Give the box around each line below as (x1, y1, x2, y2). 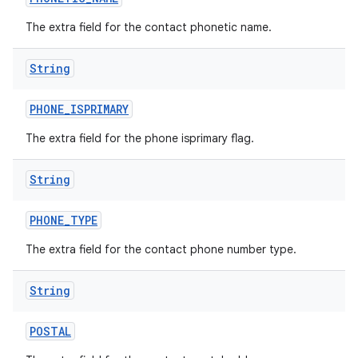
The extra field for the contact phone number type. (26, 242, 296, 257)
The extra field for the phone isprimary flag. (26, 131, 254, 145)
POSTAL (30, 324, 71, 339)
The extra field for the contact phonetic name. (26, 20, 272, 34)
